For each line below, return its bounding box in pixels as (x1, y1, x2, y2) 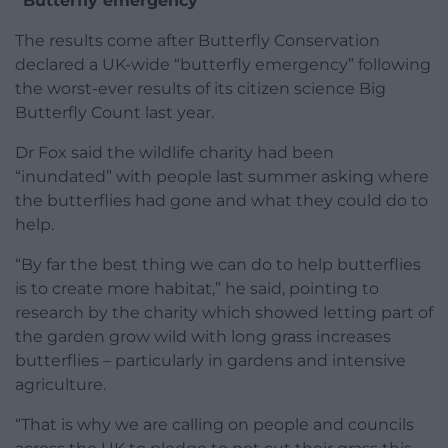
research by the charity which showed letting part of (15, 303, 433, 323)
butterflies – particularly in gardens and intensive (15, 351, 406, 371)
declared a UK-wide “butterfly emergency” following (15, 55, 431, 75)
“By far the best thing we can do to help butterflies (15, 255, 421, 275)
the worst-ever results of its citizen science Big (15, 79, 386, 99)
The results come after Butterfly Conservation (15, 31, 380, 51)
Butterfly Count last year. (15, 103, 214, 123)
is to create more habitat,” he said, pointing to (15, 279, 379, 299)
